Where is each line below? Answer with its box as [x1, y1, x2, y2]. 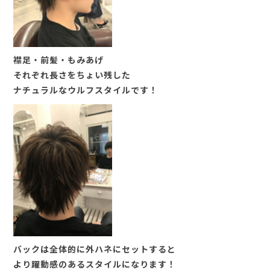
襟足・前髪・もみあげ [13, 55, 104, 65]
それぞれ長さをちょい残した [13, 71, 131, 80]
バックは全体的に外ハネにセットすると [13, 245, 176, 254]
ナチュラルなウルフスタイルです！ [13, 86, 158, 95]
